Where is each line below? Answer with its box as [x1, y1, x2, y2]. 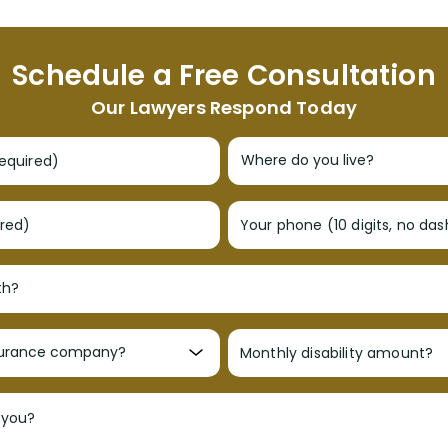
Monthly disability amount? [240, 342, 434, 363]
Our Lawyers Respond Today [91, 95, 357, 120]
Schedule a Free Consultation [12, 56, 436, 95]
